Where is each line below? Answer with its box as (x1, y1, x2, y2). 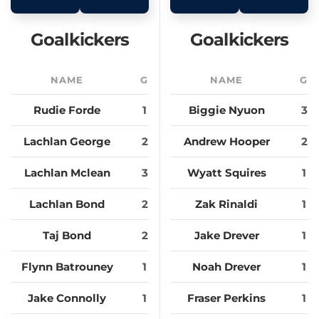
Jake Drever (194, 229, 259, 243)
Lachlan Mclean (23, 166, 110, 180)
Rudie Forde (33, 103, 100, 117)
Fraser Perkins (187, 291, 266, 305)
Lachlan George (23, 135, 110, 149)
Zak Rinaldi (195, 197, 258, 211)
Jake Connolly (28, 291, 106, 305)
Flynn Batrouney (21, 260, 113, 274)
